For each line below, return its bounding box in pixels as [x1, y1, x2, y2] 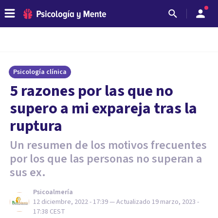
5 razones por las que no [10, 80, 173, 102]
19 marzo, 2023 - [152, 197, 199, 207]
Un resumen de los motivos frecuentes [10, 137, 207, 154]
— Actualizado [109, 197, 152, 207]
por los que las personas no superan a [10, 150, 202, 167]
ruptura [10, 115, 62, 137]
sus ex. [10, 164, 46, 181]
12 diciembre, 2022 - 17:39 [33, 197, 108, 207]
